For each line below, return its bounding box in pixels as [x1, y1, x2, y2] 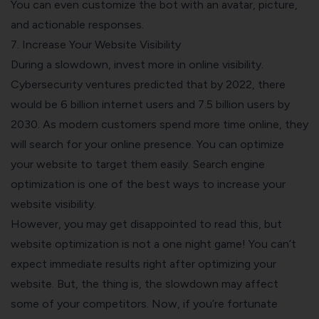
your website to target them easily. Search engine [11, 157, 265, 171]
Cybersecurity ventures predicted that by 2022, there [11, 77, 286, 91]
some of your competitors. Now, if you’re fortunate [11, 296, 278, 310]
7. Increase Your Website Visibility [11, 37, 181, 51]
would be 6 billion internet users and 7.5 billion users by [11, 97, 290, 111]
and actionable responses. [11, 17, 147, 31]
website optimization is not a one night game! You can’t [11, 236, 296, 251]
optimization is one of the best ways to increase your [11, 177, 286, 191]
